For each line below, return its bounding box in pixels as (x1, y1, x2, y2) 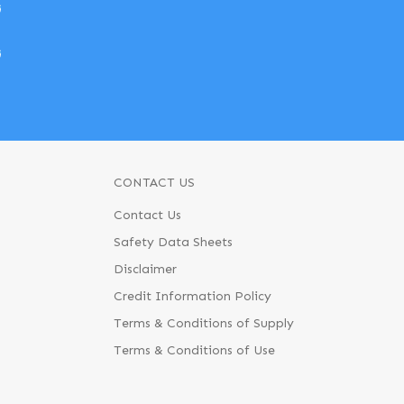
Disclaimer (113, 262, 177, 278)
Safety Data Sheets (113, 234, 233, 251)
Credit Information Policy (113, 289, 271, 305)
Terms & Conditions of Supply (113, 316, 294, 332)
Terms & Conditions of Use (113, 343, 275, 359)
